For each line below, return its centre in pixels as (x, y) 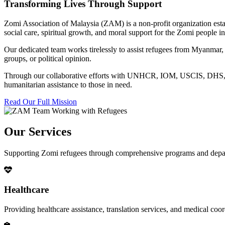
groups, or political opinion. (48, 58)
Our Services (38, 132)
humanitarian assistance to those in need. (68, 84)
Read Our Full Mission (40, 101)
